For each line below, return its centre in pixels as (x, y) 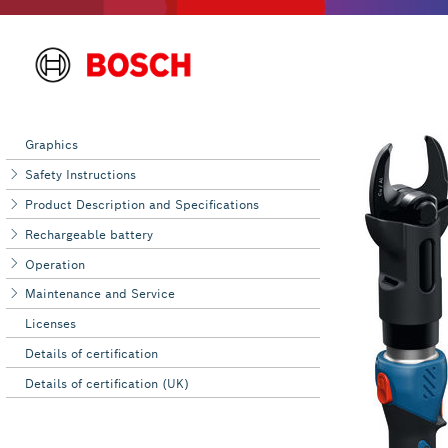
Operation (55, 264)
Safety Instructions (81, 175)
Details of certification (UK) (107, 383)
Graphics (52, 145)
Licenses (51, 324)
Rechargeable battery (89, 234)
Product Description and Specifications (142, 204)
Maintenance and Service (100, 294)
